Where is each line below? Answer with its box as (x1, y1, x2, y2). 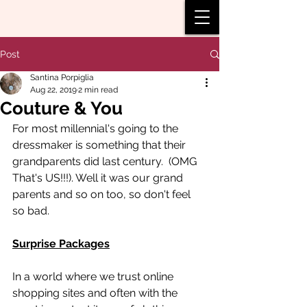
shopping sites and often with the (12, 286, 180, 299)
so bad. (12, 204, 55, 217)
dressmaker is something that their (12, 138, 188, 151)
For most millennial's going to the (12, 122, 181, 135)
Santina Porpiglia (30, 73, 94, 82)
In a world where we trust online (12, 270, 176, 283)
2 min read (78, 85, 118, 95)
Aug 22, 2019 (30, 85, 77, 95)
